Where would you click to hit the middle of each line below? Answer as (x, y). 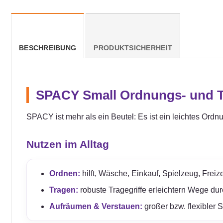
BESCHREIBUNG (48, 48)
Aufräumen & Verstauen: (96, 206)
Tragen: (63, 190)
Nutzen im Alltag (68, 144)
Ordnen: (64, 173)
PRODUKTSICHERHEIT (133, 48)
